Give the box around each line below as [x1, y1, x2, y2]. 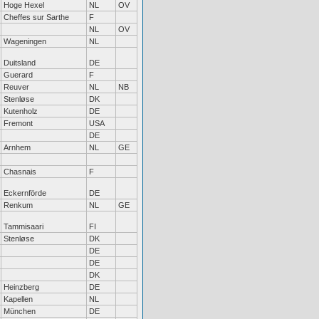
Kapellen [4, 295, 33, 303]
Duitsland [4, 58, 36, 67]
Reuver [4, 83, 29, 91]
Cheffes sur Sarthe [4, 13, 69, 21]
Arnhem [4, 143, 31, 152]
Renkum [4, 201, 33, 209]
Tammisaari [4, 222, 43, 231]
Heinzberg [4, 283, 39, 291]
